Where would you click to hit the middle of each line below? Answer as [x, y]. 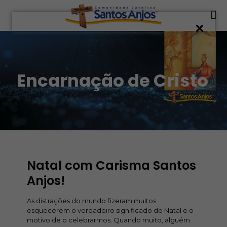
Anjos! [46, 181]
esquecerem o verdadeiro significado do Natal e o [110, 210]
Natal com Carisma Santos [111, 165]
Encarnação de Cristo [112, 81]
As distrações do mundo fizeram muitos [91, 201]
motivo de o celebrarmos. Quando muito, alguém [108, 220]
